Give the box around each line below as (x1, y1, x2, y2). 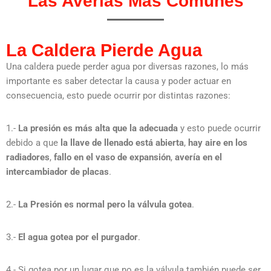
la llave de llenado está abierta (60, 137, 184, 149)
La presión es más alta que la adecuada (18, 123, 178, 134)
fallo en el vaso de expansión (54, 152, 171, 163)
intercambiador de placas (6, 166, 109, 178)
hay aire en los (188, 137, 247, 149)
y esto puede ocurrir (178, 123, 261, 134)
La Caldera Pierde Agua (6, 41, 202, 60)
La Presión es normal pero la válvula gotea (18, 199, 192, 211)
